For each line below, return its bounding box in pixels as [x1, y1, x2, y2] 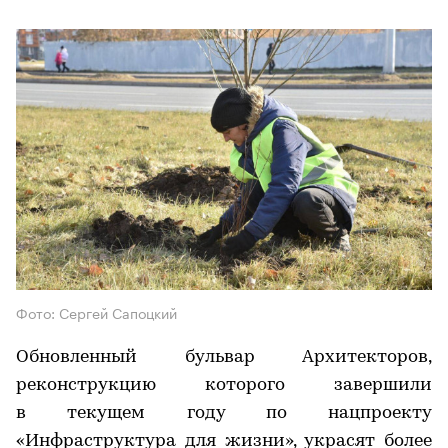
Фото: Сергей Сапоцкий [16, 300, 177, 323]
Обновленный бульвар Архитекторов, [16, 347, 432, 367]
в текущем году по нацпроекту [16, 403, 432, 423]
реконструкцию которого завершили [16, 375, 432, 395]
